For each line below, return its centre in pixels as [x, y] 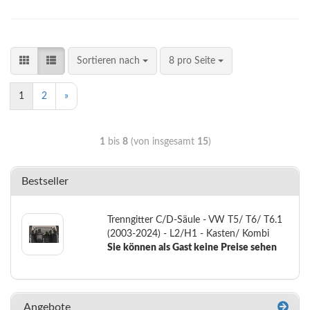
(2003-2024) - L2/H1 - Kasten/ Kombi [188, 234]
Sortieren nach [110, 61]
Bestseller [45, 181]
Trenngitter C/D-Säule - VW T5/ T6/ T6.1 [194, 220]
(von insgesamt [162, 142]
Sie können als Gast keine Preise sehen [192, 248]
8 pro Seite [193, 61]
